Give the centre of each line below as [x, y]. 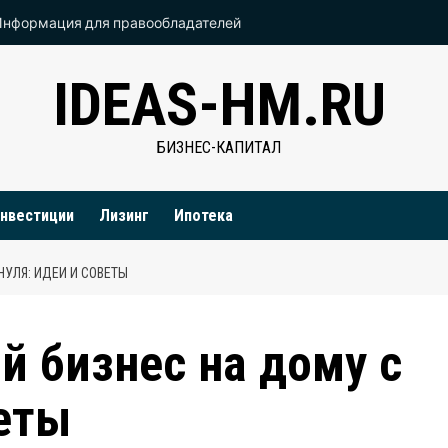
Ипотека [203, 215]
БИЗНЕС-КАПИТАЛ [219, 147]
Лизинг [124, 215]
